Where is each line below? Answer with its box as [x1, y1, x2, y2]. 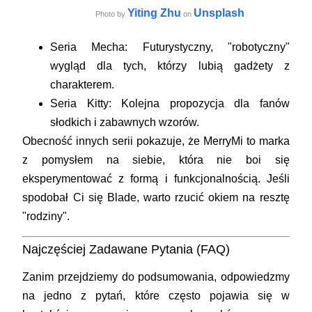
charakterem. [50, 79, 115, 91]
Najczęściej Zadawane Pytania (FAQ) [22, 242, 231, 257]
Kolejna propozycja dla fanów [111, 97, 290, 110]
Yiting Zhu [127, 7, 181, 19]
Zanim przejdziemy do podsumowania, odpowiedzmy [22, 271, 290, 283]
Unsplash [194, 7, 244, 19]
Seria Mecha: [50, 41, 128, 54]
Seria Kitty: [50, 97, 111, 110]
